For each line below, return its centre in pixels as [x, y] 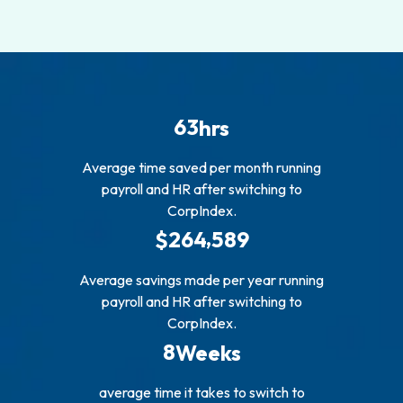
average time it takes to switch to [201, 392]
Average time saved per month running [201, 168]
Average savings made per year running [201, 280]
